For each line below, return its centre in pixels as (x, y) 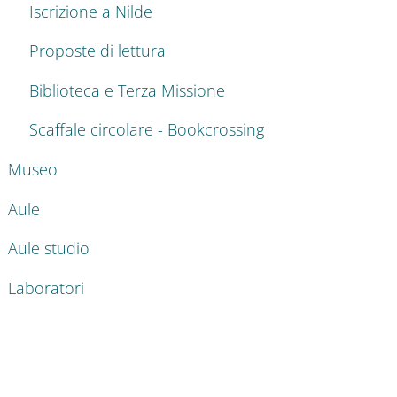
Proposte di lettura (97, 51)
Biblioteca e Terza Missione (127, 90)
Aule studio (49, 249)
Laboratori (46, 288)
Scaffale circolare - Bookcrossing (147, 130)
